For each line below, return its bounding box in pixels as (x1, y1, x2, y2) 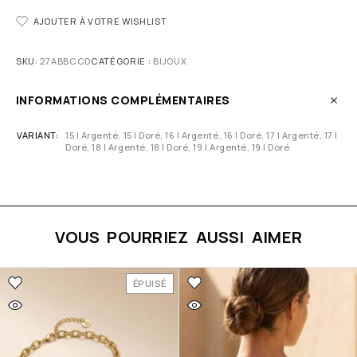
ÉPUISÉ (132, 277, 167, 290)
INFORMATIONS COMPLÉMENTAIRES (16, 92, 230, 108)
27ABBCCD (40, 55, 91, 68)
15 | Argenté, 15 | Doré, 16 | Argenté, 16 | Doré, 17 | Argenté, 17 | (65, 129, 338, 142)
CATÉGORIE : (90, 55, 154, 68)
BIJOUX (153, 55, 187, 68)
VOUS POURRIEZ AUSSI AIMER (54, 226, 303, 249)
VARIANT (17, 129, 56, 142)
